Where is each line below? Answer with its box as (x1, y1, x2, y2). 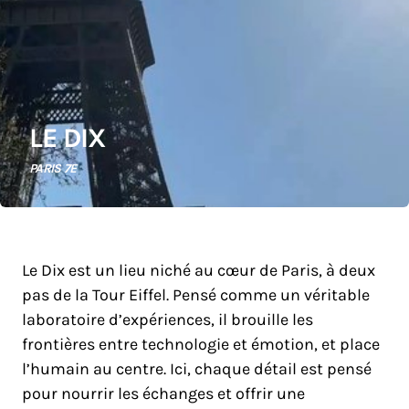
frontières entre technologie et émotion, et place (22, 334, 380, 354)
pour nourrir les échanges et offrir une (22, 383, 305, 404)
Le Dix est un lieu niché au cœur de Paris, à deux (22, 260, 375, 280)
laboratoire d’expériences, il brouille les (22, 309, 313, 330)
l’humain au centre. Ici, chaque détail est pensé (22, 359, 372, 379)
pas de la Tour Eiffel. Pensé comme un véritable (22, 285, 370, 305)
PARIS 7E (29, 161, 77, 176)
